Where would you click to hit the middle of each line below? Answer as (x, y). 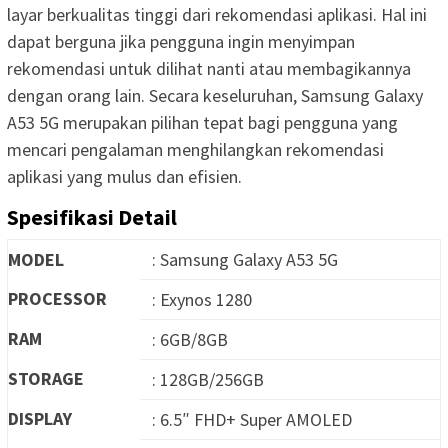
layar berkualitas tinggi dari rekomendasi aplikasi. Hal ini (217, 14)
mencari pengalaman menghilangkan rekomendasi (195, 149)
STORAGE (46, 378)
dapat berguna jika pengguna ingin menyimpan (181, 41)
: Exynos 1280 (202, 299)
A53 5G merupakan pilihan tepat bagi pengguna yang (202, 122)
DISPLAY (40, 418)
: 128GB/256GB (208, 379)
